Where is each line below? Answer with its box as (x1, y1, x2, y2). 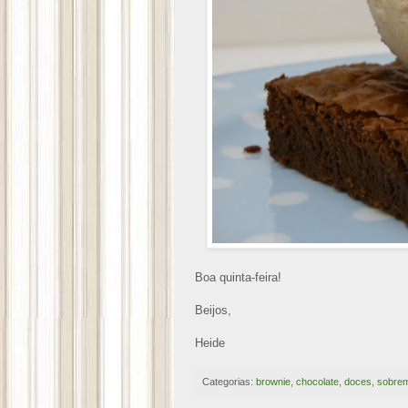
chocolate (296, 376, 339, 388)
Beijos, (195, 303, 231, 318)
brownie (256, 376, 291, 388)
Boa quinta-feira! (195, 270, 281, 285)
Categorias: (202, 376, 256, 388)
